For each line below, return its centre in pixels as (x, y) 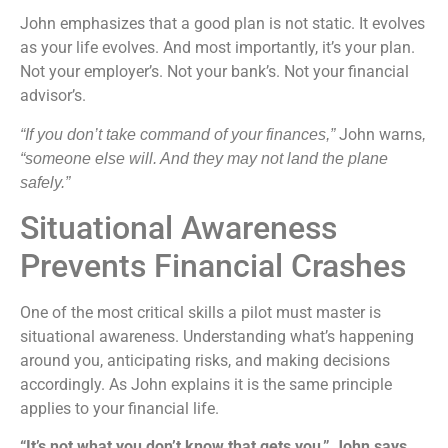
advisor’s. (53, 96)
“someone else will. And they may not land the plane (204, 158)
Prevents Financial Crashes (213, 265)
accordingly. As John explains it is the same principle (206, 384)
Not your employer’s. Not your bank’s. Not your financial (214, 72)
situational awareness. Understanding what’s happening (217, 336)
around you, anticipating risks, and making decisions (205, 360)
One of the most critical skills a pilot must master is (200, 312)
